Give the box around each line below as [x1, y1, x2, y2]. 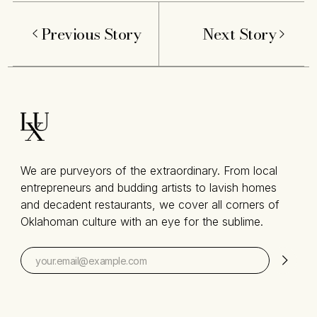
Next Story [202, 21, 276, 46]
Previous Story [41, 21, 142, 46]
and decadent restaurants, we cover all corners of [21, 197, 280, 212]
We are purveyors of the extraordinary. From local [21, 163, 278, 178]
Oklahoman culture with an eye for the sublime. [21, 214, 264, 229]
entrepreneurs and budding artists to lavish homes [21, 180, 277, 195]
